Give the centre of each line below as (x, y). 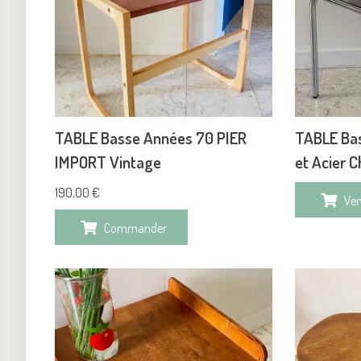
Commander (135, 228)
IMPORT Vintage (108, 162)
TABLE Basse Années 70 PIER (151, 137)
